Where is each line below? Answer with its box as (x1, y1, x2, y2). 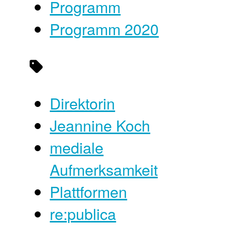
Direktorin (50, 92, 116, 115)
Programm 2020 (50, 17, 159, 40)
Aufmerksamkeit (50, 158, 158, 181)
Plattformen (50, 180, 128, 203)
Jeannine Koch (50, 114, 151, 137)
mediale (50, 136, 104, 159)
